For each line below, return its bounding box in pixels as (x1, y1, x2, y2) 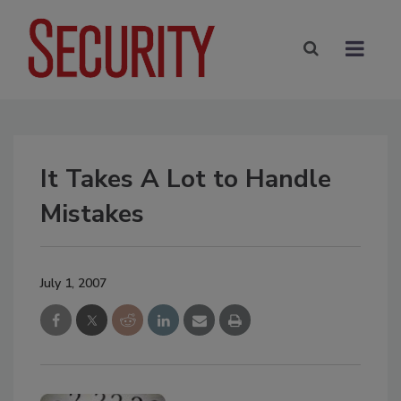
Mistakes (40, 196, 144, 231)
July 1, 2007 (40, 274, 107, 292)
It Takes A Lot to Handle (40, 161, 331, 196)
